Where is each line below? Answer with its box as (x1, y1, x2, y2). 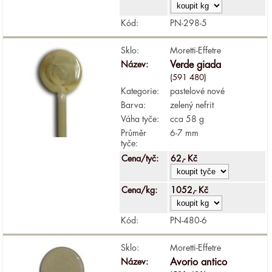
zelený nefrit (170, 100, 214, 109)
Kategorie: (121, 86, 160, 95)
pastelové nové (170, 86, 225, 95)
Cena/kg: (121, 185, 160, 194)
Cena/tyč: (121, 154, 161, 163)
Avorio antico (170, 257, 228, 267)
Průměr (121, 128, 147, 137)
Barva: (121, 100, 146, 109)
